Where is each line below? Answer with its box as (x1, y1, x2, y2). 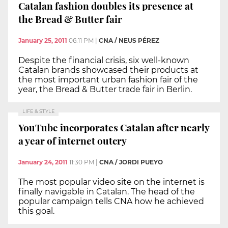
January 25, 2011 (18, 36, 67, 44)
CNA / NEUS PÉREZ (99, 36, 159, 44)
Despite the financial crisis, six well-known (18, 55, 189, 65)
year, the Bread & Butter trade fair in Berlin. (18, 84, 192, 94)
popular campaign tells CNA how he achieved (18, 196, 204, 206)
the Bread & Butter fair (18, 12, 122, 25)
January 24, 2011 (18, 158, 68, 166)
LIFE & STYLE (22, 108, 54, 114)
